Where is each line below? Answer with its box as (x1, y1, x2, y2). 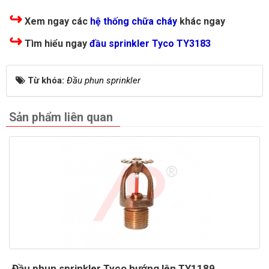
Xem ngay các (22, 16, 90, 28)
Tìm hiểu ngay (22, 38, 89, 50)
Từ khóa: (28, 75, 67, 86)
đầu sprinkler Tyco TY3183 (89, 38, 211, 50)
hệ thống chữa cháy (90, 16, 177, 28)
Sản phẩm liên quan (9, 110, 113, 125)
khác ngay (177, 16, 225, 28)
